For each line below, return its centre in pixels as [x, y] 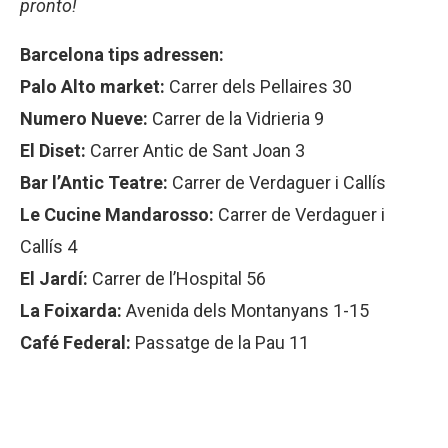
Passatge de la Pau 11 [220, 343]
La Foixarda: [71, 311]
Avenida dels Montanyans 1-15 [245, 311]
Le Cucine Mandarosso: [117, 215]
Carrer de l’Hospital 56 [177, 279]
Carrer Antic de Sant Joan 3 [195, 151]
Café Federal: [75, 343]
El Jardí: [54, 279]
